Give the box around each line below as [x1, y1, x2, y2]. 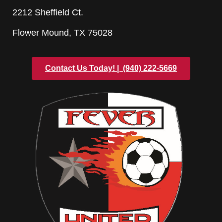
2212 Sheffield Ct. [12, 7, 83, 18]
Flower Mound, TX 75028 [12, 28, 112, 38]
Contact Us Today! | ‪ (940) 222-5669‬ [45, 63, 177, 72]
